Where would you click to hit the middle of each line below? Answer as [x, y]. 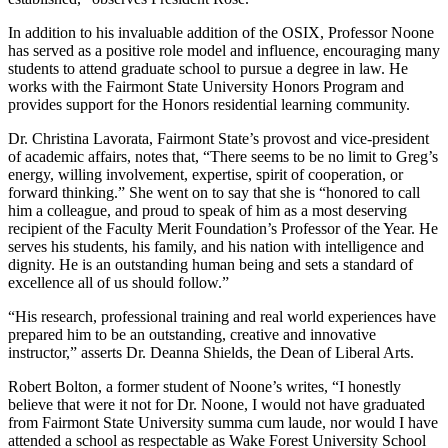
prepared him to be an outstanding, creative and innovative [192, 334]
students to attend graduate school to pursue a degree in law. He [208, 68]
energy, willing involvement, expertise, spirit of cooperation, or [205, 174]
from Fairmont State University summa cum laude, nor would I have [223, 422]
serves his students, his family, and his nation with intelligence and [216, 246]
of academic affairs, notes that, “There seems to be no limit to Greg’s [223, 156]
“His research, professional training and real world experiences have [222, 316]
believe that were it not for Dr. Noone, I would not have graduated [216, 404]
